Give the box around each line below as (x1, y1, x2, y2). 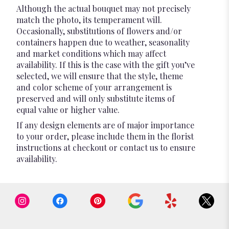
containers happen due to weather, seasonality (16, 37, 190, 48)
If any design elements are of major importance (16, 120, 194, 131)
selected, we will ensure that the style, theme (16, 71, 183, 82)
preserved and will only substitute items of (16, 93, 175, 104)
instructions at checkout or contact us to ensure (16, 142, 195, 153)
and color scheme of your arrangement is (16, 82, 172, 93)
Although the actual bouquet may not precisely (16, 3, 191, 14)
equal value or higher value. (16, 104, 120, 116)
